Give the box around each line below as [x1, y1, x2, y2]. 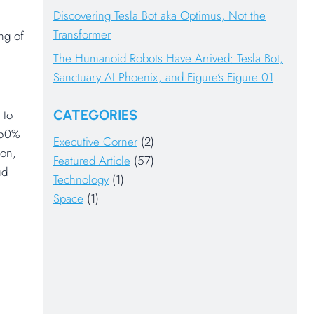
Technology [53, 171, 109, 189]
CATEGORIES [53, 107, 137, 124]
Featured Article [53, 152, 130, 170]
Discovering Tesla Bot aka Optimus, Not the [53, 6, 266, 24]
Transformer [53, 25, 111, 43]
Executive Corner [53, 133, 137, 151]
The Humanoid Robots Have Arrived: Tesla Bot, [53, 49, 283, 67]
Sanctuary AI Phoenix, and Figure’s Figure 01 [53, 68, 273, 86]
